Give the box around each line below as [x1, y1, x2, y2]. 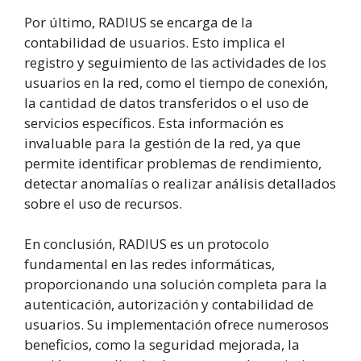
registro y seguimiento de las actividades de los [24, 52, 326, 72]
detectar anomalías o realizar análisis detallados [24, 173, 336, 193]
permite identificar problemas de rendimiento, [24, 153, 322, 172]
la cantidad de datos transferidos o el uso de [24, 93, 309, 112]
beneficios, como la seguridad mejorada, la [24, 335, 300, 355]
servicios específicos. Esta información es [24, 113, 284, 132]
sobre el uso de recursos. [24, 193, 182, 213]
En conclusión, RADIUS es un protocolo [24, 234, 269, 254]
